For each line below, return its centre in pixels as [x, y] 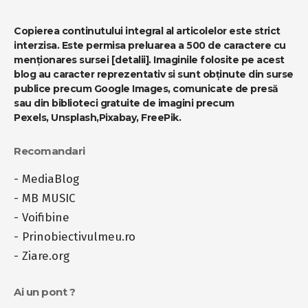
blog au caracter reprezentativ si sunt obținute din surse [154, 75]
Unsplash [74, 118]
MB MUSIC [49, 199]
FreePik [160, 118]
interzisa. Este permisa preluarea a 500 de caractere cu [150, 46]
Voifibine [46, 218]
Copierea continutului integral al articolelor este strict [147, 31]
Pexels [30, 118]
